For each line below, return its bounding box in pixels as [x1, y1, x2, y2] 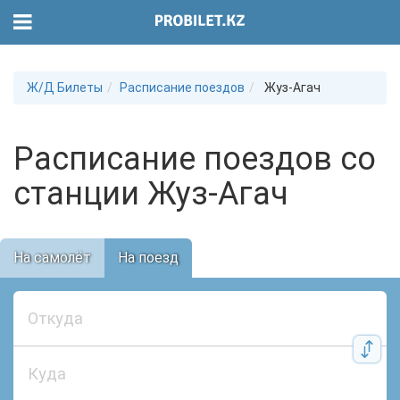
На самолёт [13, 249, 91, 266]
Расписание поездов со [13, 140, 376, 178]
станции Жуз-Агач [13, 175, 288, 212]
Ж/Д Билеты [27, 80, 103, 95]
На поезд [118, 249, 179, 266]
